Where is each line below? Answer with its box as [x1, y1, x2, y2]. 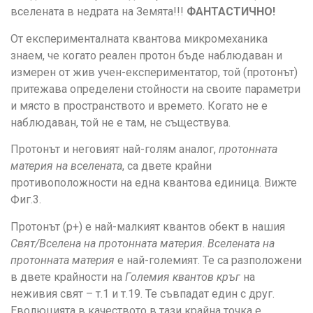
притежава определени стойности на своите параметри [10, 82, 300, 96]
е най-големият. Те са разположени [115, 253, 302, 267]
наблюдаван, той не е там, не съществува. [10, 115, 231, 129]
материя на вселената [10, 159, 122, 173]
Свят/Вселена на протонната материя [10, 236, 203, 250]
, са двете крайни [122, 159, 212, 173]
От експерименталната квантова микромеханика [10, 31, 268, 45]
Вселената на [208, 236, 275, 250]
